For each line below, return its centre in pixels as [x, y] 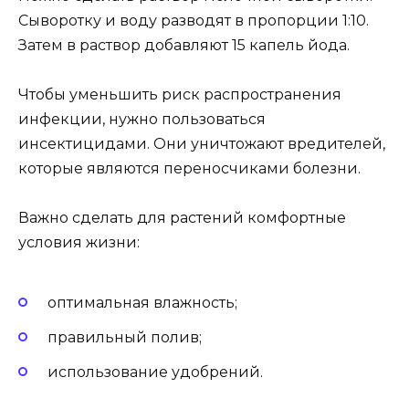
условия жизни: [79, 243]
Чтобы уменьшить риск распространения [180, 95]
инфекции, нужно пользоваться [142, 120]
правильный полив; [125, 337]
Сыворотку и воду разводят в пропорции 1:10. [194, 21]
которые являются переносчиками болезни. [189, 169]
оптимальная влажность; [142, 302]
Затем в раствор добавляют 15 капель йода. [184, 46]
